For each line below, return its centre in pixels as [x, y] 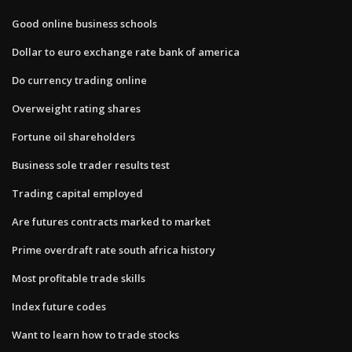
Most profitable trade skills [79, 278]
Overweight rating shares [76, 108]
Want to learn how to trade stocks [95, 334]
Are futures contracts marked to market [111, 221]
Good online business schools [84, 23]
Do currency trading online [79, 80]
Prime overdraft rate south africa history [114, 249]
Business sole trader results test [91, 165]
